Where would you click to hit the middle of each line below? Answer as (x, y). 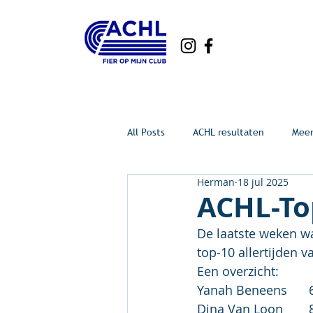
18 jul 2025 (263, 182)
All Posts (146, 132)
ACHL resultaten (228, 132)
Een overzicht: (238, 271)
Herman (216, 182)
